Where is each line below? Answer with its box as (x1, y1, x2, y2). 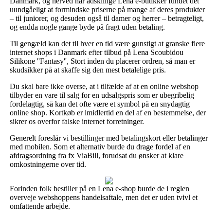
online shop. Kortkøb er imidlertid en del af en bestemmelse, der (10, 108, 206, 117)
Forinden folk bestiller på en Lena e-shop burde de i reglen (10, 184, 189, 193)
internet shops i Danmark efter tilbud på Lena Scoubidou (10, 48, 183, 56)
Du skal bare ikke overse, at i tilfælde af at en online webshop (10, 82, 199, 91)
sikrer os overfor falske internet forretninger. (10, 117, 144, 126)
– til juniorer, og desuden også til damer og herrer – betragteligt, (10, 14, 204, 22)
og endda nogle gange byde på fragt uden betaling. (10, 22, 165, 31)
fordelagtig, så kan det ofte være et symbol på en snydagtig (10, 99, 190, 108)
